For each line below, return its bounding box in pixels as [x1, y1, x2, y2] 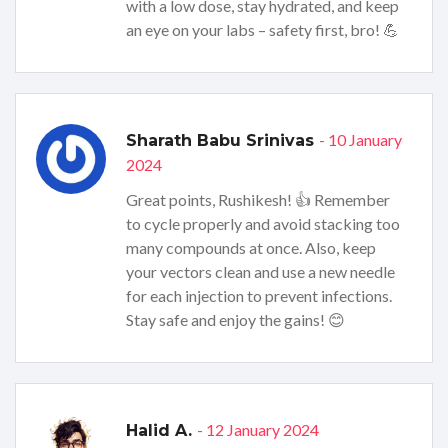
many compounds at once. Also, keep [126, 238, 376, 258]
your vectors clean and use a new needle [126, 262, 395, 282]
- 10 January [319, 130, 402, 150]
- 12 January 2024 [197, 420, 319, 440]
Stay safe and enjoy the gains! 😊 [126, 310, 345, 330]
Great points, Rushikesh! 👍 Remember [126, 190, 390, 210]
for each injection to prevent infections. [126, 286, 392, 306]
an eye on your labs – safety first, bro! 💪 [126, 20, 399, 40]
